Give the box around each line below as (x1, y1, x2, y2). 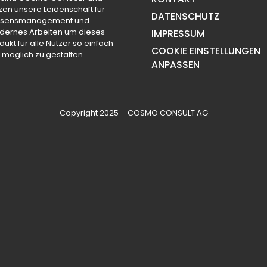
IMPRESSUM (151, 27, 205, 40)
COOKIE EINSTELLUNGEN (151, 44, 260, 57)
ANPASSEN (151, 58, 200, 71)
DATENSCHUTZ (151, 10, 219, 23)
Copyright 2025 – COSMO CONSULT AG (59, 107, 208, 119)
